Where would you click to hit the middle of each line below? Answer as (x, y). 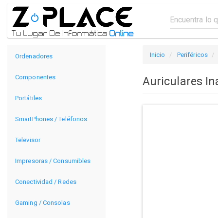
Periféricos (192, 55)
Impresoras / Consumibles (53, 161)
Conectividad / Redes (46, 182)
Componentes (36, 77)
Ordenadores (34, 56)
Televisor (28, 140)
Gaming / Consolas (43, 203)
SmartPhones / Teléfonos (51, 119)
